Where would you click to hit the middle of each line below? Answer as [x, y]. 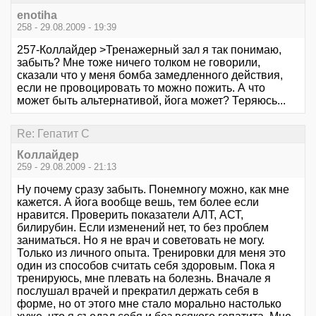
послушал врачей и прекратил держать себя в [138, 291]
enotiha [37, 15]
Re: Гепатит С [53, 133]
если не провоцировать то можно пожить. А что [141, 87]
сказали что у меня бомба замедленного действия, [150, 75]
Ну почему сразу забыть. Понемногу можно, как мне [153, 190]
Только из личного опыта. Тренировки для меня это [151, 253]
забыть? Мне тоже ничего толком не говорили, [139, 62]
